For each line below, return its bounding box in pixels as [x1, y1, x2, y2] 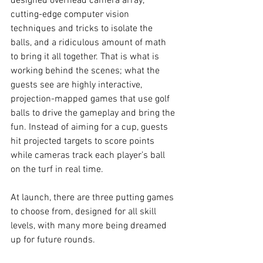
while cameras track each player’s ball [11, 150, 167, 162]
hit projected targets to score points [11, 136, 157, 148]
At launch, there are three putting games [11, 192, 176, 204]
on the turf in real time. [11, 164, 103, 176]
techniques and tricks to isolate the [11, 23, 155, 35]
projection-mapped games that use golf [11, 93, 172, 106]
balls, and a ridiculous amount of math [11, 37, 168, 49]
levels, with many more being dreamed [11, 220, 169, 232]
